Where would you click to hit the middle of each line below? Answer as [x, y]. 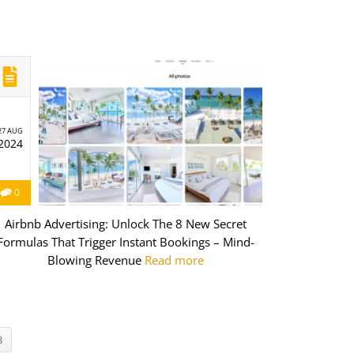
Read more [174, 260]
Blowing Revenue [96, 260]
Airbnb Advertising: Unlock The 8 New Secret [126, 223]
